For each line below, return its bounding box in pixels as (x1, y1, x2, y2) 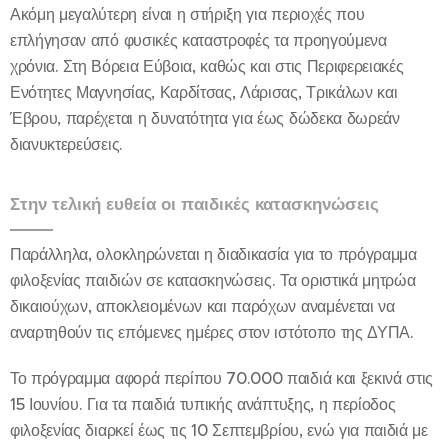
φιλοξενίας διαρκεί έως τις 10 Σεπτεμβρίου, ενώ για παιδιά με (10, 420, 428, 440)
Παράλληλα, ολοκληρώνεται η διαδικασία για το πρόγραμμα (10, 244, 417, 264)
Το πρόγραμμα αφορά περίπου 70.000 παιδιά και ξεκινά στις (10, 368, 434, 388)
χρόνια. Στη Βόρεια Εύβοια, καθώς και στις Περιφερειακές (10, 56, 404, 76)
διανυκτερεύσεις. (10, 134, 123, 154)
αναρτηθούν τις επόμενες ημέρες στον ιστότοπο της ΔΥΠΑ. (10, 322, 414, 342)
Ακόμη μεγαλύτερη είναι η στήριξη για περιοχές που (10, 4, 365, 24)
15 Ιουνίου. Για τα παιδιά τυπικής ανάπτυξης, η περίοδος (10, 394, 396, 414)
